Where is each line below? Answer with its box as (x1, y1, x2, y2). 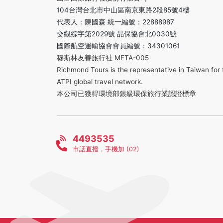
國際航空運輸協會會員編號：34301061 (57, 42, 180, 50)
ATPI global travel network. (57, 78, 143, 86)
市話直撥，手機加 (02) (72, 145, 139, 153)
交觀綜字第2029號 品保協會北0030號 (57, 30, 177, 38)
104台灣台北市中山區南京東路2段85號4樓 (57, 6, 190, 14)
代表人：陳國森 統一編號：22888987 (57, 18, 174, 26)
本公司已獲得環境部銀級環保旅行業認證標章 (57, 90, 196, 98)
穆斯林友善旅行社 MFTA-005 (57, 54, 149, 62)
